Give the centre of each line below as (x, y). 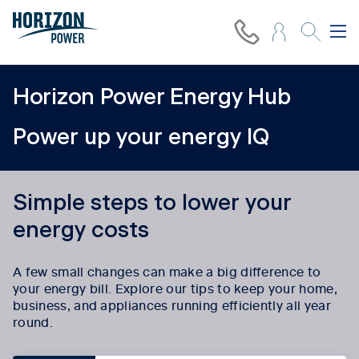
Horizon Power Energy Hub (152, 98)
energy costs (81, 231)
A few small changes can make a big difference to (167, 271)
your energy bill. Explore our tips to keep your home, (175, 288)
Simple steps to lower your (152, 204)
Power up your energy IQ (141, 138)
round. (33, 322)
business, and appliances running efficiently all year (172, 305)
